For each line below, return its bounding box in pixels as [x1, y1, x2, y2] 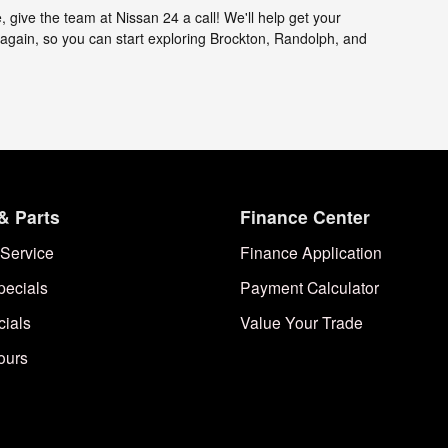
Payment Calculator [240, 275, 379, 298]
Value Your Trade [240, 310, 363, 333]
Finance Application [240, 240, 382, 263]
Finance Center [240, 203, 370, 229]
